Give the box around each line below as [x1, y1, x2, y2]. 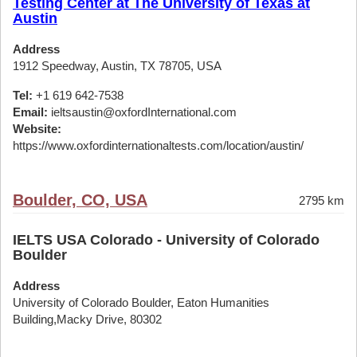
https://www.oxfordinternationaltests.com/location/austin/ [13, 139, 304, 152]
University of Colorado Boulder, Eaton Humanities [13, 296, 269, 309]
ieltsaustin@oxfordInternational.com [48, 105, 237, 119]
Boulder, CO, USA [13, 191, 147, 209]
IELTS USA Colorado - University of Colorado [13, 232, 320, 248]
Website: [13, 122, 61, 135]
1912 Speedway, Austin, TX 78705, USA [13, 59, 222, 73]
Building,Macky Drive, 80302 [13, 312, 162, 326]
